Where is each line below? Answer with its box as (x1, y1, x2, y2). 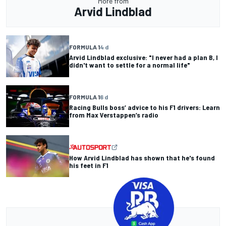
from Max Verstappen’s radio (69, 110, 158, 120)
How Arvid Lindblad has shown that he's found (69, 153, 215, 162)
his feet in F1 (69, 160, 108, 169)
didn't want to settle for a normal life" (69, 61, 190, 70)
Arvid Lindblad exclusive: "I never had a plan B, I (69, 53, 218, 62)
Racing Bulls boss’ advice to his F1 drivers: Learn (69, 103, 220, 112)
